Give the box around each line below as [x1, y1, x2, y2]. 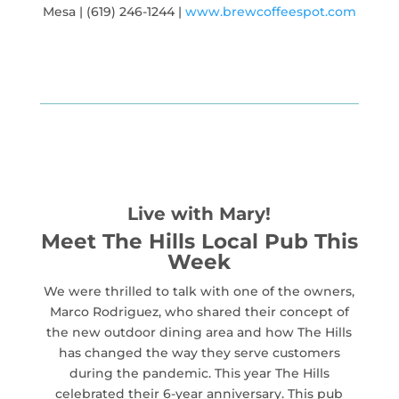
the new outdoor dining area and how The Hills [46, 323, 353, 340]
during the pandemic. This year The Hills [69, 364, 330, 381]
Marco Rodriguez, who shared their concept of [49, 303, 349, 320]
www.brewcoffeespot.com [184, 3, 356, 20]
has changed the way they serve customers [58, 344, 340, 361]
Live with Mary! [127, 202, 272, 224]
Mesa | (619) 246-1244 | [42, 3, 185, 20]
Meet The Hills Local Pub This [40, 228, 358, 254]
